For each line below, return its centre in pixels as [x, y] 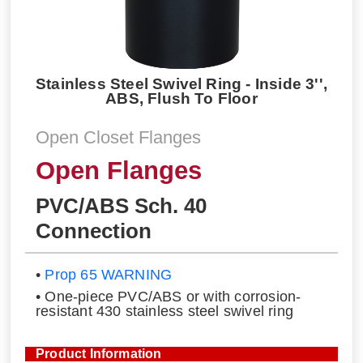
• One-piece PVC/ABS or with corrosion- [168, 297]
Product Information [98, 354]
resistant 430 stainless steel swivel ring [164, 312]
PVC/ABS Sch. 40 [121, 205]
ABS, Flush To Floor [181, 98]
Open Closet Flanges [118, 137]
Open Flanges [118, 170]
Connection [93, 231]
